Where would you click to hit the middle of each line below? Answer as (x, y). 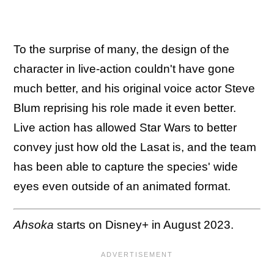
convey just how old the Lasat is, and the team (135, 147)
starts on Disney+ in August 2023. (144, 225)
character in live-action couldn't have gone (124, 68)
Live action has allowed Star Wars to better (125, 127)
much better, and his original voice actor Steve (134, 88)
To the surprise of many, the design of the (121, 49)
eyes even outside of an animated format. (122, 186)
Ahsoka (34, 225)
